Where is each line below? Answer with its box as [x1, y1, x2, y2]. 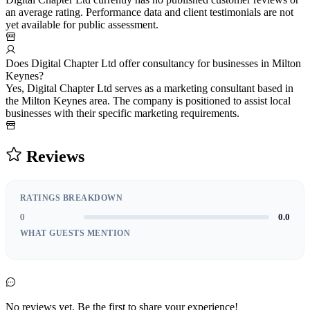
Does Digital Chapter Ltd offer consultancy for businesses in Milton [6, 57, 301, 70]
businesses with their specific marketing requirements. [6, 107, 239, 120]
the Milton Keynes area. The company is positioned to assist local [6, 95, 291, 107]
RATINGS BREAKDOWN [20, 193, 123, 203]
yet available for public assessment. [6, 19, 158, 31]
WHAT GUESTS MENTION [20, 228, 131, 239]
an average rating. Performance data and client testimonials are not [6, 6, 293, 19]
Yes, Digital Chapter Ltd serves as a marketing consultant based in [6, 82, 293, 95]
